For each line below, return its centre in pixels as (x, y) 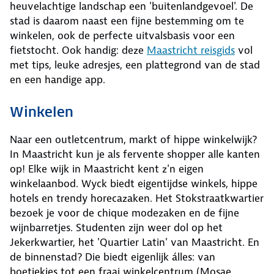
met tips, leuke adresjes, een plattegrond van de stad (135, 65)
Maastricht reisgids (191, 50)
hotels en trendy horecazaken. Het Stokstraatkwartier (137, 198)
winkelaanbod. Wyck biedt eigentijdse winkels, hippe (134, 184)
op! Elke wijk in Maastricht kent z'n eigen (107, 169)
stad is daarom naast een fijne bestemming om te (127, 21)
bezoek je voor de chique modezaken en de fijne (124, 213)
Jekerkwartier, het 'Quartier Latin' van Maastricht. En (135, 243)
